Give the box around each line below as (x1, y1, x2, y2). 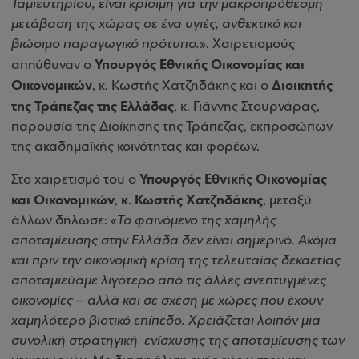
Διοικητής (272, 76, 333, 95)
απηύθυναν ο (11, 58, 95, 73)
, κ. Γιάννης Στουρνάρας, (174, 99, 320, 115)
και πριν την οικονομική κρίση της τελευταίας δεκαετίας (11, 253, 341, 268)
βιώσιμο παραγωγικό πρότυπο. (11, 37, 200, 52)
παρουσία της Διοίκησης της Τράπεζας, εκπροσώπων (11, 119, 333, 135)
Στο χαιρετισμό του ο (11, 172, 139, 188)
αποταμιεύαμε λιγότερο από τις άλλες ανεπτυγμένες (11, 273, 326, 288)
